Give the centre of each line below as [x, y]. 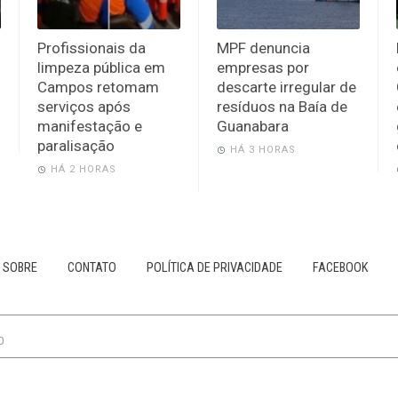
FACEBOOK [341, 267]
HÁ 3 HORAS [263, 149]
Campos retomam [99, 87]
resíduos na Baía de [282, 106]
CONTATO [92, 267]
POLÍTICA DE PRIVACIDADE [215, 267]
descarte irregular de [286, 87]
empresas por [263, 67]
